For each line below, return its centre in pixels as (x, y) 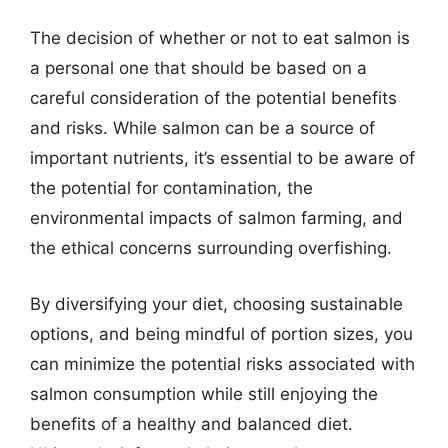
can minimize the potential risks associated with (222, 363)
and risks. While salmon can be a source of (202, 128)
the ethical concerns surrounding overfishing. (211, 248)
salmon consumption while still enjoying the (204, 393)
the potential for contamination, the (171, 188)
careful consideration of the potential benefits (213, 98)
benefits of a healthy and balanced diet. (191, 423)
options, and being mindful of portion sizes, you (221, 333)
